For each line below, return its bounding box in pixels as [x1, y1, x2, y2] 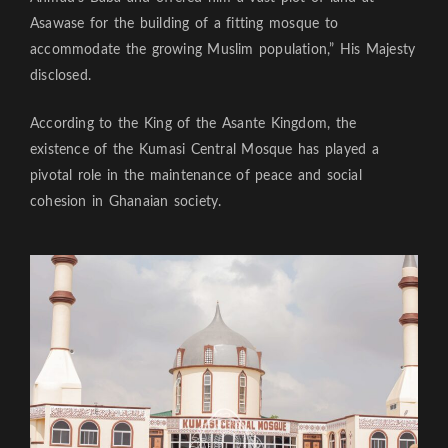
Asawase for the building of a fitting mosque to [30, 17, 338, 32]
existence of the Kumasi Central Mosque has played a [30, 143, 379, 158]
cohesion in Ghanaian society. [30, 195, 222, 210]
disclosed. [30, 69, 92, 84]
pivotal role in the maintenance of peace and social [30, 169, 362, 184]
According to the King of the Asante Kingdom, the [30, 117, 357, 132]
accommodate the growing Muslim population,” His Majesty [30, 43, 416, 58]
